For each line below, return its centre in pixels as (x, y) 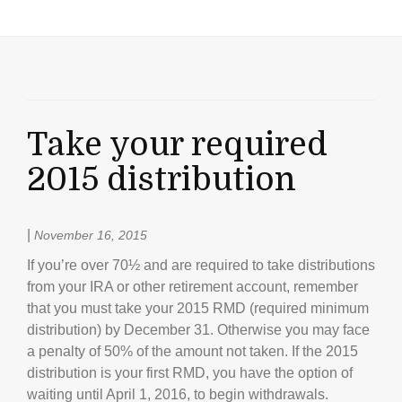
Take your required (177, 144)
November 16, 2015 (91, 235)
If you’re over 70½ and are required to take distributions (201, 265)
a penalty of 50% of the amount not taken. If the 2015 (192, 351)
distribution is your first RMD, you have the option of (190, 372)
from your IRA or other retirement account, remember (192, 286)
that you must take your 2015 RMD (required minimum (198, 308)
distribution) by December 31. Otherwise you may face (198, 329)
